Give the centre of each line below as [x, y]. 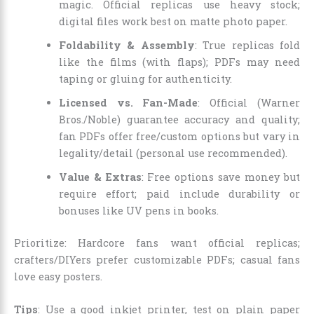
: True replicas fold [247, 45]
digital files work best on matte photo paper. [173, 21]
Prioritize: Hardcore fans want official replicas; [157, 243]
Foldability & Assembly [127, 45]
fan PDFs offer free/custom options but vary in [179, 136]
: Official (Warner [249, 102]
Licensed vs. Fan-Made [128, 102]
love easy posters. [58, 276]
